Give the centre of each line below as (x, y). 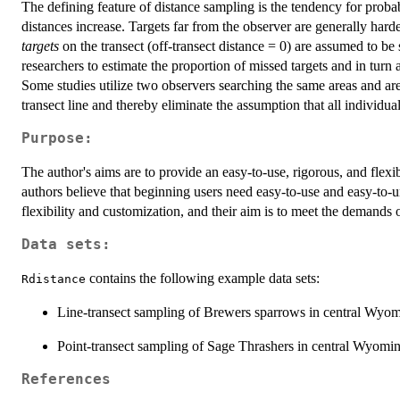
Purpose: (57, 138)
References (66, 379)
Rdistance (54, 279)
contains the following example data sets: (203, 278)
